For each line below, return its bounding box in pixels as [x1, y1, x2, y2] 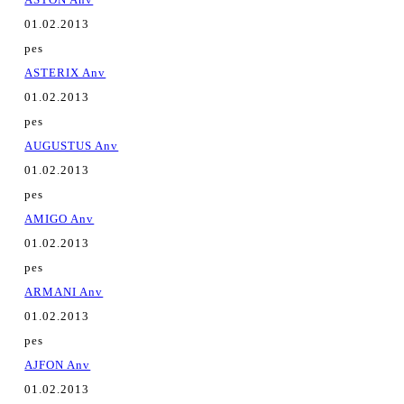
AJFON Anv [24, 358, 91, 372]
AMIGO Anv [24, 212, 95, 225]
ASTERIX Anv [24, 66, 106, 79]
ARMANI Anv [24, 285, 104, 298]
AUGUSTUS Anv [24, 139, 119, 152]
